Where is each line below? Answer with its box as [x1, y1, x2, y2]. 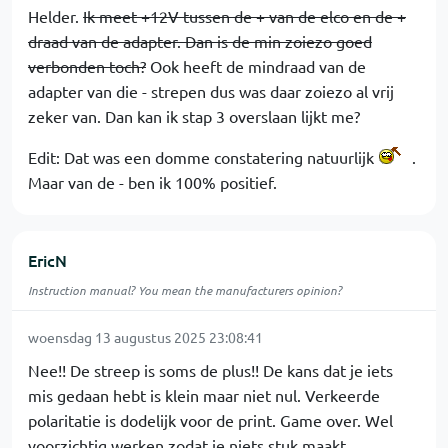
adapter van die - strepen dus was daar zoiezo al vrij [28, 81, 394, 101]
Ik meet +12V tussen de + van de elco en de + [83, 6, 406, 26]
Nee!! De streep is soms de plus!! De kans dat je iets [28, 360, 393, 380]
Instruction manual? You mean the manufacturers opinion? [28, 282, 342, 298]
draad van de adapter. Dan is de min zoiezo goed [28, 31, 372, 51]
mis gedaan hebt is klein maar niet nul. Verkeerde [28, 385, 380, 405]
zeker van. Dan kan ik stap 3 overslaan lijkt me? [28, 106, 360, 126]
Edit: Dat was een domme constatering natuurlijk [28, 147, 378, 167]
